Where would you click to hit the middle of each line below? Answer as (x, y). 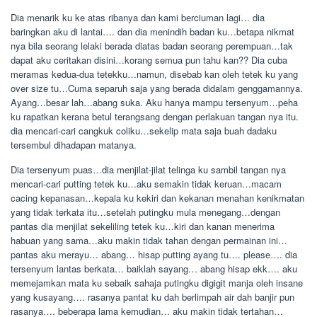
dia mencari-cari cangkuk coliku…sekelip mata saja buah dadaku (144, 131)
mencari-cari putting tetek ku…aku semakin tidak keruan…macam (146, 184)
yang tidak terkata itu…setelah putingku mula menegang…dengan (145, 212)
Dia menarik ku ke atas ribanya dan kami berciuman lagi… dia (138, 17)
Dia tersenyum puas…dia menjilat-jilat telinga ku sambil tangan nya (148, 169)
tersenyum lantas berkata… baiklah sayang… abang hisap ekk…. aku (154, 269)
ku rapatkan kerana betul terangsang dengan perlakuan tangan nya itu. (155, 116)
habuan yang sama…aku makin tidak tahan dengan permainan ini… (149, 240)
